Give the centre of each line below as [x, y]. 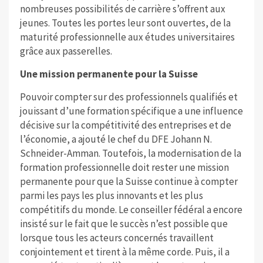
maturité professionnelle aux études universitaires [127, 37]
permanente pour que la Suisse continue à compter [129, 182]
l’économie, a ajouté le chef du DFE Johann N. [116, 139]
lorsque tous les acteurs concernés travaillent [117, 238]
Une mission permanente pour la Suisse [109, 74]
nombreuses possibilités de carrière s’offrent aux [122, 9]
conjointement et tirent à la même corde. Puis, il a [124, 252]
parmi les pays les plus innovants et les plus [111, 196]
